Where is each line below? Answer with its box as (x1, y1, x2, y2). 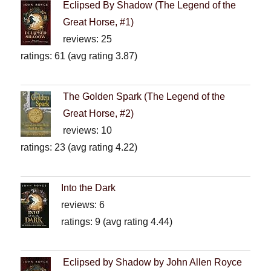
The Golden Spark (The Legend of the (63, 91, 226, 102)
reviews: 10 (63, 125, 113, 136)
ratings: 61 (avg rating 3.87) (21, 51, 138, 62)
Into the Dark (61, 183, 116, 194)
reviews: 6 (61, 200, 105, 211)
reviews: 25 (63, 34, 113, 45)
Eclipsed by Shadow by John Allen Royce (63, 257, 243, 268)
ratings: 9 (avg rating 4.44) (61, 217, 173, 227)
